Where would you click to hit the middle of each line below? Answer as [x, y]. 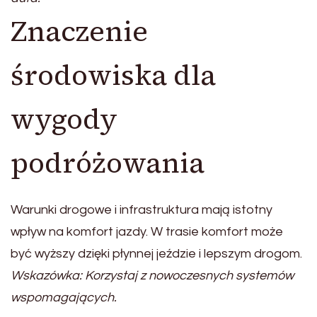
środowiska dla [113, 75]
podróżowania [108, 163]
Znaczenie [79, 31]
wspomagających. [64, 298]
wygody [64, 119]
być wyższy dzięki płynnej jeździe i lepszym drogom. [156, 254]
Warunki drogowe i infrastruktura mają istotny [142, 210]
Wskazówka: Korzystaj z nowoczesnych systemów [152, 276]
